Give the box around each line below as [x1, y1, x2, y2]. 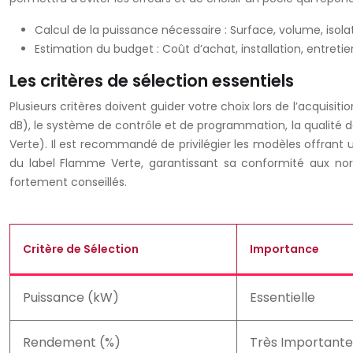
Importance [250, 241, 319, 258]
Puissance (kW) [23, 288, 119, 307]
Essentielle [250, 288, 315, 307]
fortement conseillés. [9, 174, 127, 191]
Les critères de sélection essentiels [9, 69, 294, 93]
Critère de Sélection [23, 241, 139, 258]
